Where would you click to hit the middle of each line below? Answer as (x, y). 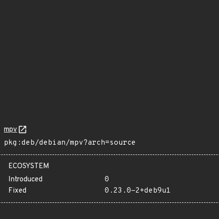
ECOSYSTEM (29, 166)
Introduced (25, 180)
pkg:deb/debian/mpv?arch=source (70, 143)
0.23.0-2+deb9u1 (137, 191)
